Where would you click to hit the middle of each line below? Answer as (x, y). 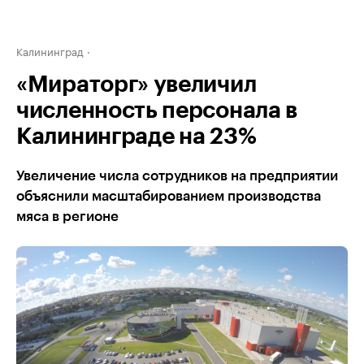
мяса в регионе (67, 217)
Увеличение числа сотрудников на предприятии (177, 176)
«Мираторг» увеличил (136, 84)
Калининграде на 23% (136, 136)
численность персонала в (157, 110)
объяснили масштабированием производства (169, 196)
